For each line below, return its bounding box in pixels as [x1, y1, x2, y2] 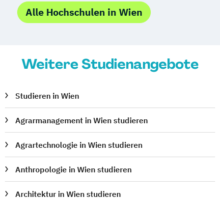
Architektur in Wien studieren [15, 189, 121, 199]
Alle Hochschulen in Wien [26, 5, 142, 19]
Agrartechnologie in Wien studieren [15, 139, 143, 150]
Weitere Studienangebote [21, 55, 199, 73]
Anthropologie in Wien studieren [15, 164, 132, 174]
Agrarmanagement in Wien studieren [15, 115, 148, 125]
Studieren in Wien [15, 90, 80, 101]
